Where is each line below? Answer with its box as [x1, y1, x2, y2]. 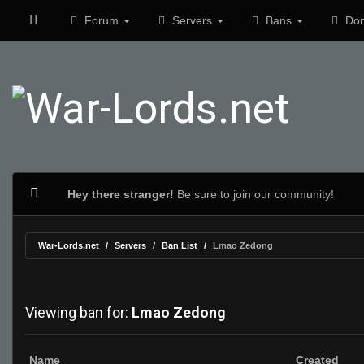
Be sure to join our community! [173, 188, 334, 201]
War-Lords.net [38, 240, 99, 250]
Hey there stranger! [67, 188, 174, 201]
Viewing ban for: [25, 304, 132, 321]
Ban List [162, 240, 197, 250]
